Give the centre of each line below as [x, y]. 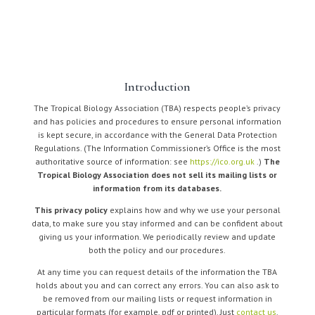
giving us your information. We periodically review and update [157, 237]
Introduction [157, 86]
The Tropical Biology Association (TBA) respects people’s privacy [157, 108]
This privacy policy [71, 210]
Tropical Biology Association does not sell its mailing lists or [157, 175]
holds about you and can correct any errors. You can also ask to [157, 285]
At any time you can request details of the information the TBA [157, 272]
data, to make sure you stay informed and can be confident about [157, 223]
